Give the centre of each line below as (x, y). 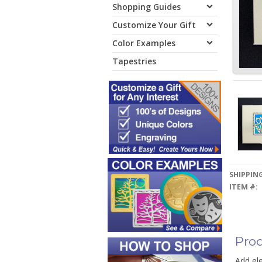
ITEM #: (243, 187)
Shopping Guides (146, 7)
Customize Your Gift (154, 25)
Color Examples (144, 43)
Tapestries (134, 61)
